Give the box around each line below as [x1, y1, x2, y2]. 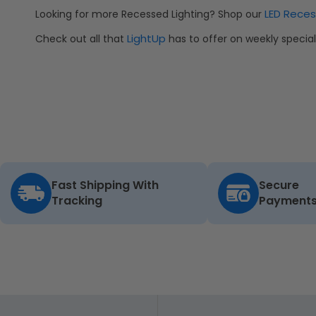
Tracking [51, 193, 102, 209]
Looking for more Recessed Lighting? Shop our [35, 7, 265, 22]
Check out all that [35, 32, 127, 47]
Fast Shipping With [51, 177, 159, 194]
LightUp [127, 31, 166, 47]
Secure [259, 177, 300, 194]
